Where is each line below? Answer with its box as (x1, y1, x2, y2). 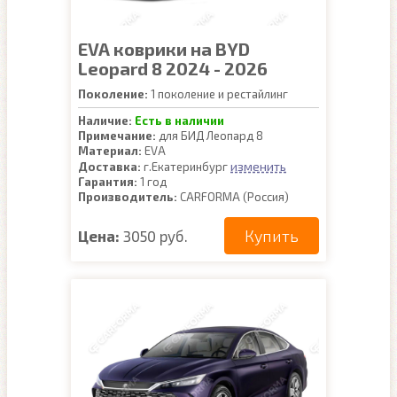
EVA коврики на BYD (78, 38, 250, 59)
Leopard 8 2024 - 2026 (78, 58, 268, 79)
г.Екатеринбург (141, 160, 230, 174)
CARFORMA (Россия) (177, 190, 289, 204)
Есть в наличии (135, 113, 224, 128)
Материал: (78, 144, 142, 158)
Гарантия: (78, 175, 137, 189)
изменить (230, 159, 286, 174)
